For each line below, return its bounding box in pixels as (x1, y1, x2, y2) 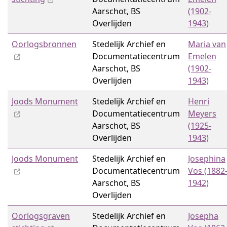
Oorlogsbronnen (12, 39, 77, 50)
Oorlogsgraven (12, 210, 70, 221)
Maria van (188, 39, 226, 50)
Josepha (188, 210, 218, 221)
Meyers (188, 108, 216, 119)
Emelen (188, 51, 216, 62)
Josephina (188, 153, 225, 164)
